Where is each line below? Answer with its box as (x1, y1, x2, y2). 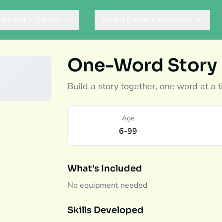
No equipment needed (67, 180, 147, 191)
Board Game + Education (103, 14, 192, 25)
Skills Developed (67, 205, 144, 216)
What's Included (67, 163, 142, 174)
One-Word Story (67, 54, 217, 76)
